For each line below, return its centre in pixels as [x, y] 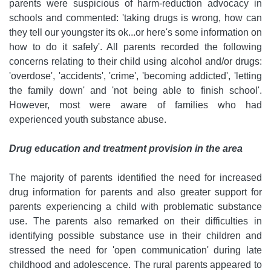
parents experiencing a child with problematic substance [135, 207]
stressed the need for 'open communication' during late [135, 250]
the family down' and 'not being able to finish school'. [135, 91]
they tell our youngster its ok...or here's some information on [135, 33]
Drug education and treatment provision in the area [126, 149]
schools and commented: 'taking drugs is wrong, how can [135, 18]
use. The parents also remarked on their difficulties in [135, 221]
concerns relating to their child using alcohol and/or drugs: [135, 62]
